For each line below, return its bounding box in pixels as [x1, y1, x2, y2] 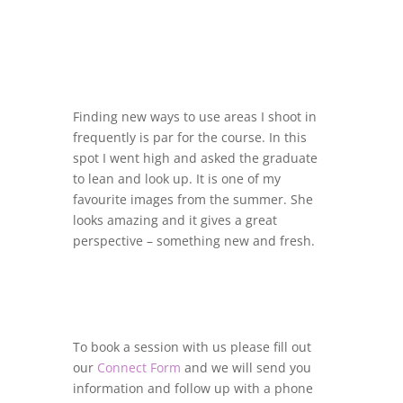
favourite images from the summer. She [72, 191, 313, 209]
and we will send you [180, 359, 311, 377]
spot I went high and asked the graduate [72, 149, 318, 167]
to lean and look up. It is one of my [72, 170, 281, 188]
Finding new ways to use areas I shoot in [72, 108, 317, 126]
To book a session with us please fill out [72, 338, 311, 356]
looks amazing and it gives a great [72, 211, 277, 229]
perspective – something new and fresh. [72, 232, 315, 250]
